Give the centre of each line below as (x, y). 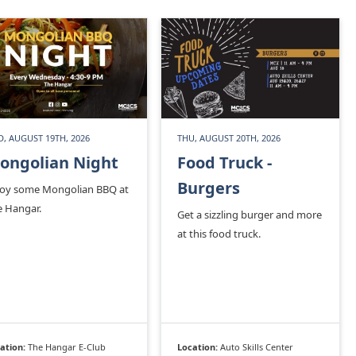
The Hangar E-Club (67, 346)
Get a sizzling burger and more (250, 214)
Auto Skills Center (257, 346)
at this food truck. (219, 233)
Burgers (209, 188)
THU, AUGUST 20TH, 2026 (229, 137)
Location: (199, 346)
